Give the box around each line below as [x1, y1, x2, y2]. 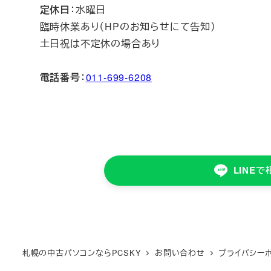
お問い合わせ [155, 246, 205, 258]
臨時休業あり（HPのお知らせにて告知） [39, 19, 216, 33]
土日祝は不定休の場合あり [39, 36, 161, 50]
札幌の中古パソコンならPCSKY [22, 246, 142, 258]
